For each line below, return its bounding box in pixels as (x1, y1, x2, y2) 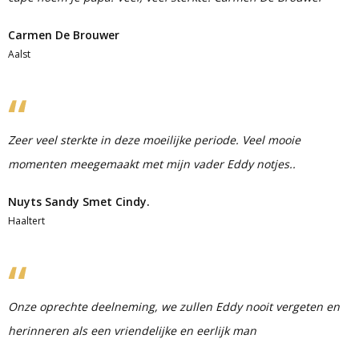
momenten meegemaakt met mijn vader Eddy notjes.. (8, 156, 296, 171)
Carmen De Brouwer (8, 27, 119, 42)
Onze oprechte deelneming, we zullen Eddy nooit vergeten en (8, 299, 340, 314)
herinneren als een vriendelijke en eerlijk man (8, 323, 256, 338)
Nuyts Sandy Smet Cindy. (8, 194, 150, 209)
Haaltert (8, 214, 45, 228)
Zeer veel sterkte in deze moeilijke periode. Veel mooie (8, 132, 301, 147)
